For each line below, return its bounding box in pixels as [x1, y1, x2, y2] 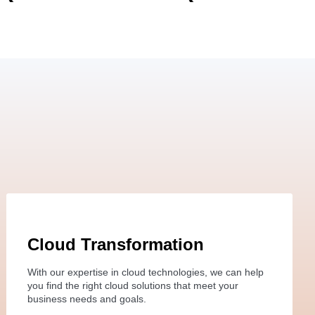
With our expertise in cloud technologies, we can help [27, 266, 264, 278]
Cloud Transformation [27, 234, 205, 254]
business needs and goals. [27, 292, 147, 304]
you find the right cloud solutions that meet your [27, 279, 239, 291]
